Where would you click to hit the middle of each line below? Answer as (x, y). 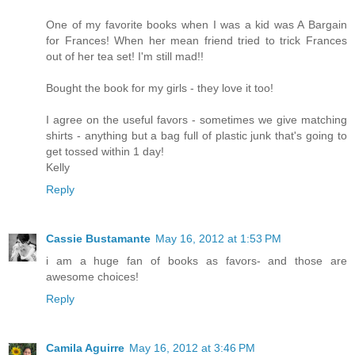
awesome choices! (92, 277)
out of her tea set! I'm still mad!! (125, 57)
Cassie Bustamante (98, 239)
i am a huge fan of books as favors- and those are (197, 261)
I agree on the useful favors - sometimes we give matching (197, 120)
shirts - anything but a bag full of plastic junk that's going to (197, 136)
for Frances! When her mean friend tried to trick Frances (197, 41)
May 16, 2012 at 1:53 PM (218, 239)
